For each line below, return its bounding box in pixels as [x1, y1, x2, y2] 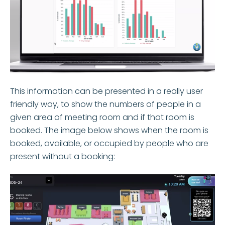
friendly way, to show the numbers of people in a [10, 98, 201, 110]
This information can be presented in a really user [10, 85, 203, 97]
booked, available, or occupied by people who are [10, 137, 208, 149]
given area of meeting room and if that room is [10, 111, 194, 123]
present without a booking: [10, 150, 115, 162]
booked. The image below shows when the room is [10, 124, 208, 136]
